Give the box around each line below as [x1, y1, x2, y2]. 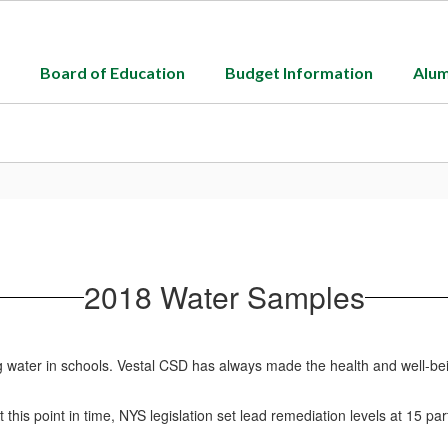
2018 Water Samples [83, 275, 365, 318]
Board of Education [40, 63, 185, 82]
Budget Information [225, 63, 373, 82]
